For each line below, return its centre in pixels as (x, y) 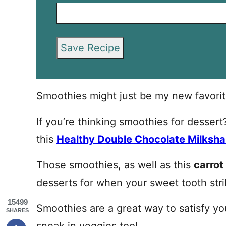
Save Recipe (90, 48)
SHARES (17, 210)
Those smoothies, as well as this (115, 165)
